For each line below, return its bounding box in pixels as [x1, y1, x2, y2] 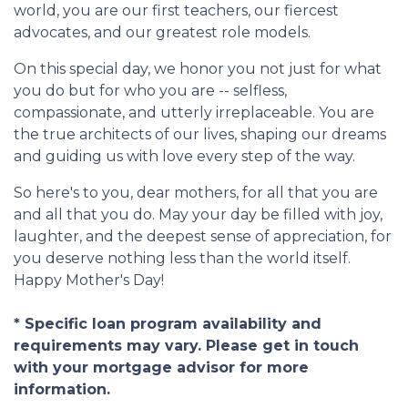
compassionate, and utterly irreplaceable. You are [14, 104, 374, 122]
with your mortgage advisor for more [14, 359, 309, 377]
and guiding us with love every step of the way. [14, 148, 355, 166]
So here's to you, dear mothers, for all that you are [14, 184, 378, 202]
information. [14, 381, 110, 399]
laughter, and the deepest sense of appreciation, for [14, 228, 392, 246]
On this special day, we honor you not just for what [14, 60, 382, 78]
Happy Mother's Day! [14, 271, 168, 290]
